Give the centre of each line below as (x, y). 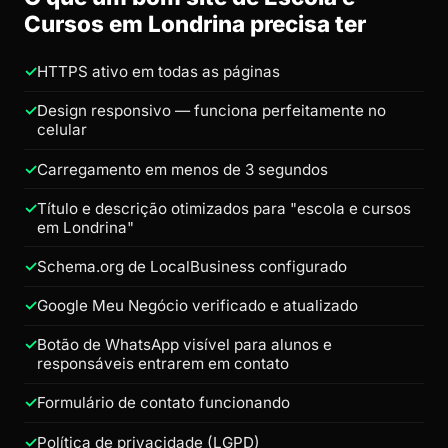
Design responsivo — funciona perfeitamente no (211, 111)
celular (62, 130)
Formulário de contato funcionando (163, 403)
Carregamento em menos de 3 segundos (182, 169)
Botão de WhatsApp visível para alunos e (184, 345)
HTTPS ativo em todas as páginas (158, 72)
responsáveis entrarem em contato (163, 364)
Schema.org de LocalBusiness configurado (192, 266)
